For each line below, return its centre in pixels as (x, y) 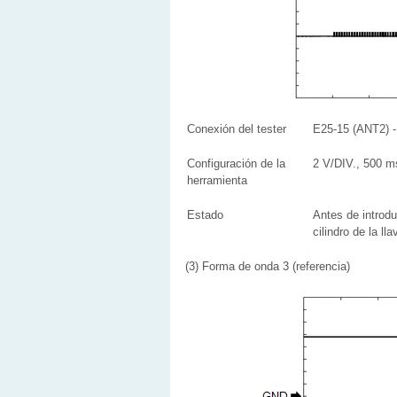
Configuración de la (236, 163)
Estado (205, 215)
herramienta (217, 180)
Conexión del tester (237, 129)
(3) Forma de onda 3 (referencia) (268, 266)
